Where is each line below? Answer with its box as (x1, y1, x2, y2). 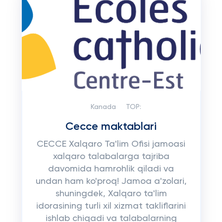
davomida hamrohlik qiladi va (48, 165, 174, 173)
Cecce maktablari (65, 121, 157, 132)
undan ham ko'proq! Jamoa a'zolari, (35, 177, 187, 186)
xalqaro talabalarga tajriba (53, 152, 169, 161)
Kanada (91, 104, 116, 111)
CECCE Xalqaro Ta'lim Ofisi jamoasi (37, 140, 185, 149)
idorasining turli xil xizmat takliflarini (36, 202, 186, 211)
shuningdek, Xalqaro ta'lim (55, 189, 167, 198)
